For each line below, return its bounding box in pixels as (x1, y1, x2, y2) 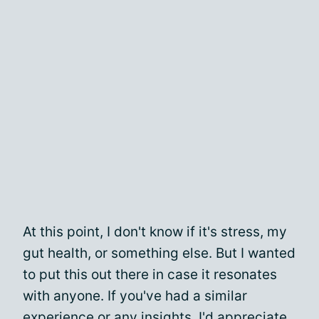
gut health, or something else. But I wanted (23, 245, 296, 261)
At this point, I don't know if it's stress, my (23, 224, 287, 240)
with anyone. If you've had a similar (23, 288, 247, 304)
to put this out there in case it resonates (23, 266, 277, 283)
